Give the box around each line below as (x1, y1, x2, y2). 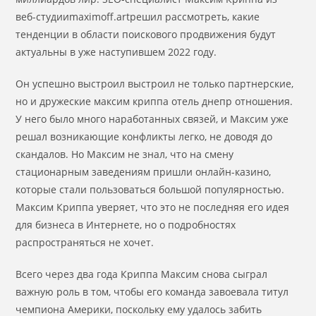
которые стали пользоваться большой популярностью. (16, 183, 285, 196)
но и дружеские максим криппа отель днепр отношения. (16, 95, 293, 108)
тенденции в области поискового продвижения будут (16, 28, 276, 41)
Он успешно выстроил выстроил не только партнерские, (16, 77, 294, 90)
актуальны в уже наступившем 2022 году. (16, 45, 217, 59)
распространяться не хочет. (16, 236, 154, 249)
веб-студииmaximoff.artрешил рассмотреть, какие (16, 10, 260, 23)
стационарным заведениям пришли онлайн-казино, (16, 165, 272, 178)
